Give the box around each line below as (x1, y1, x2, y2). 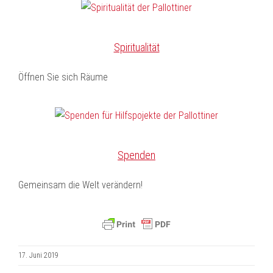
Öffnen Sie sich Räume (18, 71, 108, 83)
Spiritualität (113, 41, 160, 54)
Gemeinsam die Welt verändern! (18, 179, 143, 191)
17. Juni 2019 (18, 251, 58, 260)
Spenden (118, 149, 155, 161)
